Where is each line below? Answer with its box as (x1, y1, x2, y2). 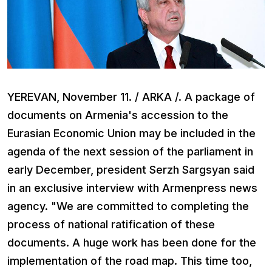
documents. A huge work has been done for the (7, 236, 256, 249)
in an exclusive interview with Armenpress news (7, 181, 257, 194)
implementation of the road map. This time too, (7, 254, 252, 267)
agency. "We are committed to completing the (7, 199, 249, 212)
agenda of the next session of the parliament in (7, 144, 253, 158)
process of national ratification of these (7, 217, 215, 231)
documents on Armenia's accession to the (7, 108, 228, 121)
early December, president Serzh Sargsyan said (7, 163, 254, 176)
